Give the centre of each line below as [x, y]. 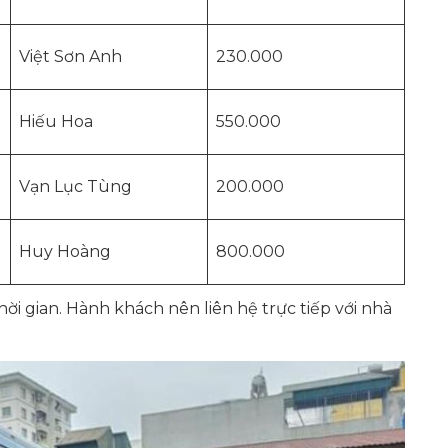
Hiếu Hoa [56, 121]
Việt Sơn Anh [70, 56]
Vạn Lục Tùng [75, 186]
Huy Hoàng [65, 251]
